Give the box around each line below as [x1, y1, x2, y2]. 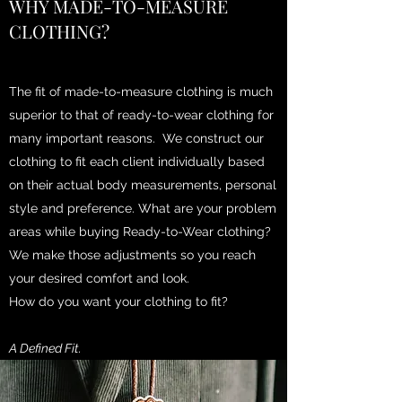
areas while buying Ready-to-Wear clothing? [9, 223, 275, 239]
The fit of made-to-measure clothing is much [9, 83, 273, 99]
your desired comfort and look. [9, 270, 189, 285]
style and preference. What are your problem [9, 200, 276, 215]
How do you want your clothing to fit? [9, 293, 228, 309]
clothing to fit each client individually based [9, 153, 265, 169]
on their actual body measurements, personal [9, 177, 276, 192]
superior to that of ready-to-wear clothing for [9, 107, 274, 122]
